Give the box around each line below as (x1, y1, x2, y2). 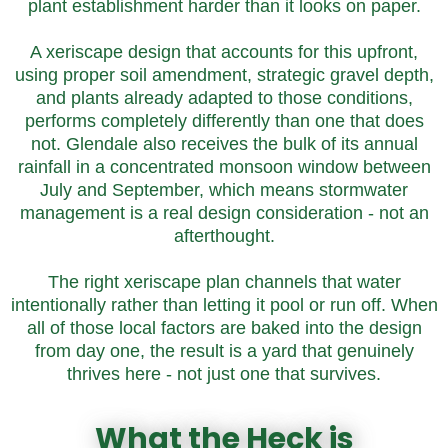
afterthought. (173, 226, 275, 246)
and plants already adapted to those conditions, (35, 88, 413, 108)
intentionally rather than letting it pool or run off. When (10, 295, 438, 315)
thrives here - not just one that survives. (67, 364, 381, 384)
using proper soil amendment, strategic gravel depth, (14, 65, 434, 85)
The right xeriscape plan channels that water (47, 272, 401, 292)
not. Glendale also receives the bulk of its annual (30, 134, 418, 154)
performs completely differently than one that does (24, 111, 424, 131)
